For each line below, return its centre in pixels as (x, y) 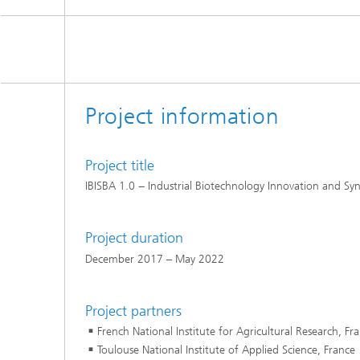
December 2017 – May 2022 (155, 259)
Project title (120, 165)
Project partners (133, 311)
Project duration (134, 238)
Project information (182, 116)
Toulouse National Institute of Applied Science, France (226, 350)
